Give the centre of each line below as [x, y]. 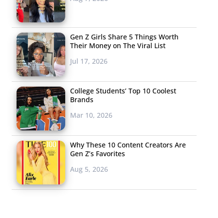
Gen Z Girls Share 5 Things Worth [124, 36]
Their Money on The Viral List [118, 45]
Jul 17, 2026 [89, 61]
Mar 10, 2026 [91, 115]
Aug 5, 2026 [89, 169]
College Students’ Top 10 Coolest [123, 91]
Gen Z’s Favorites [98, 153]
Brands [82, 99]
